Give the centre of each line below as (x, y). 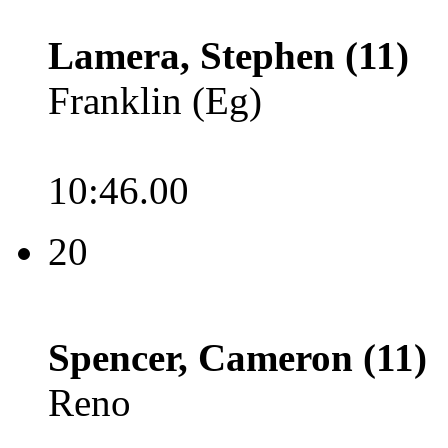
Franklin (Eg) (155, 100)
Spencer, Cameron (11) (237, 357)
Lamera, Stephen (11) (228, 55)
